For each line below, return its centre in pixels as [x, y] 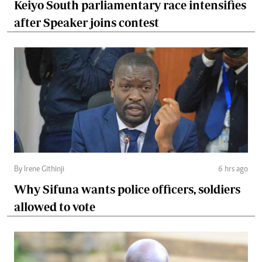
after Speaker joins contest [87, 22]
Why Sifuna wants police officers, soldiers [127, 189]
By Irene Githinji [39, 169]
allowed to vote [55, 206]
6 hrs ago [233, 169]
